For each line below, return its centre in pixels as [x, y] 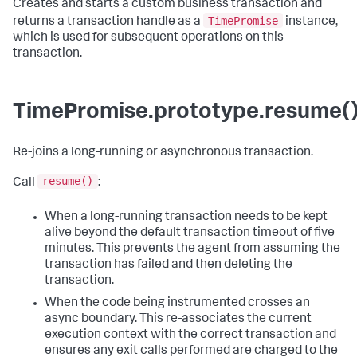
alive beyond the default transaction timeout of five [190, 234]
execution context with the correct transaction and [190, 336]
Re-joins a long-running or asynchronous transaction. [163, 153]
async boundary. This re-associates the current [178, 320]
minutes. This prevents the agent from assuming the [192, 250]
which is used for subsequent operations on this [148, 38]
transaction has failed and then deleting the [169, 266]
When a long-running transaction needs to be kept [186, 218]
